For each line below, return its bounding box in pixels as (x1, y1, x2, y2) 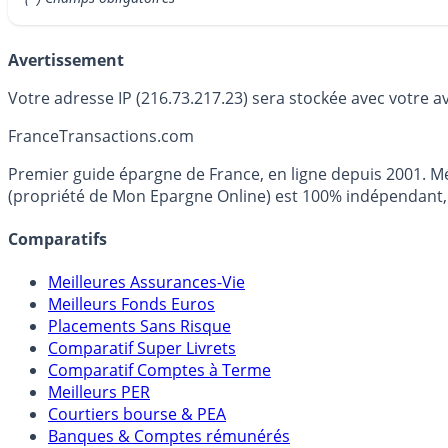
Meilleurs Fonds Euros (48, 293, 215, 316)
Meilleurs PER (48, 381, 150, 404)
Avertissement (8, 48, 124, 71)
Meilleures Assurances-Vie (48, 271, 245, 294)
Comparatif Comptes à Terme (48, 359, 271, 382)
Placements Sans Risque (48, 315, 231, 338)
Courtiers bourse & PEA (48, 403, 226, 426)
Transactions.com (59, 124, 194, 147)
